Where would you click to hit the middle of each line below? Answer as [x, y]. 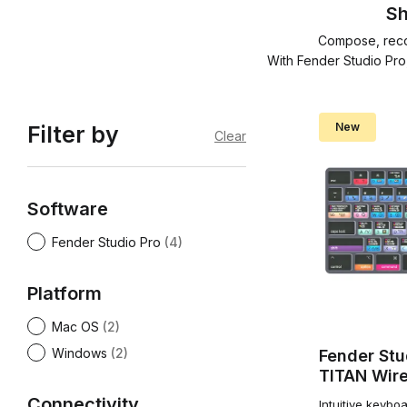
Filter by [73, 134]
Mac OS [75, 327]
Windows [79, 353]
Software [68, 209]
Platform [65, 293]
